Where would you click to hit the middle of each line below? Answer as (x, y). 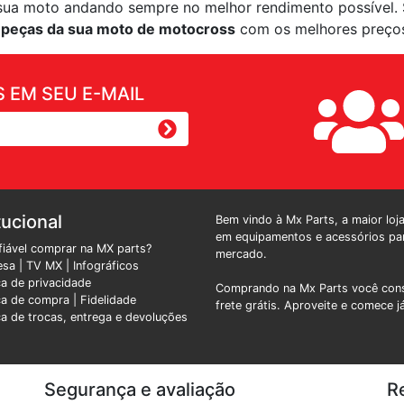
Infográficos (106, 266)
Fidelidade (108, 300)
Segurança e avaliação (140, 390)
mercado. (241, 254)
